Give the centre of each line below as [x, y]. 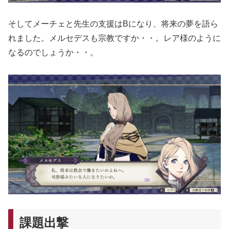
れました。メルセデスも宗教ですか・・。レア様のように [114, 38]
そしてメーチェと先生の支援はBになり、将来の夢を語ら [113, 24]
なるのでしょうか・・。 [53, 53]
